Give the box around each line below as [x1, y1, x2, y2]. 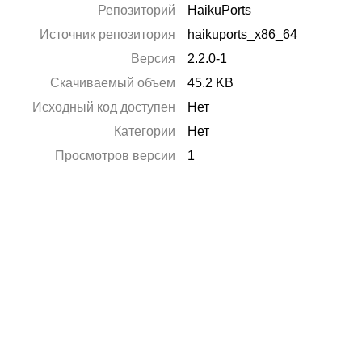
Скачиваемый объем [50, 76, 176, 90]
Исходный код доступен [32, 100, 176, 114]
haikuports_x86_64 [187, 27, 298, 41]
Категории [114, 124, 176, 138]
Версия [131, 52, 176, 65]
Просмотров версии [55, 149, 176, 162]
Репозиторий [98, 3, 176, 17]
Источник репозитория [40, 27, 176, 41]
